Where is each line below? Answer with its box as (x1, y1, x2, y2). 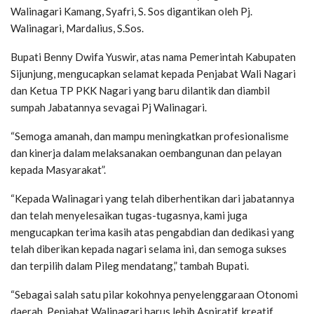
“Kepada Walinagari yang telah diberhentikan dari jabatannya (11, 191, 294, 205)
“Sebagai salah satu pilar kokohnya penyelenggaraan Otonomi (11, 287, 298, 301)
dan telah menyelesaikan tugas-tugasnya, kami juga (11, 208, 247, 221)
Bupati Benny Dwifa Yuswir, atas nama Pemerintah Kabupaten (11, 50, 296, 63)
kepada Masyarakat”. (11, 163, 106, 176)
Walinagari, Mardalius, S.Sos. (11, 21, 144, 34)
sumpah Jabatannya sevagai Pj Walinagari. (11, 100, 207, 114)
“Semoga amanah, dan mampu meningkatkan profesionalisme (11, 129, 289, 142)
